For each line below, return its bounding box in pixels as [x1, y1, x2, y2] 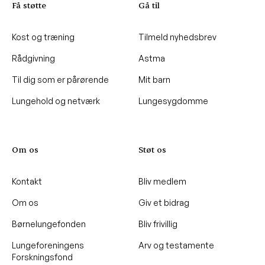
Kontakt [12, 176, 42, 186]
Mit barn [138, 74, 170, 85]
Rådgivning [12, 53, 55, 63]
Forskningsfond [12, 251, 73, 262]
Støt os [138, 143, 166, 155]
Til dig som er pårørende [12, 74, 109, 85]
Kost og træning [12, 31, 75, 42]
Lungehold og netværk [12, 95, 100, 106]
